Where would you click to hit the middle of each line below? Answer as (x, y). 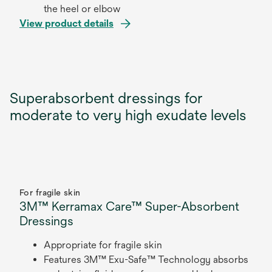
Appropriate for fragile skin (104, 245)
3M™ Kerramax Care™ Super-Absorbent (129, 206)
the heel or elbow (83, 9)
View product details (66, 23)
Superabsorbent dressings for (106, 98)
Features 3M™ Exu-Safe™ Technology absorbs (146, 260)
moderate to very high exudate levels (130, 115)
